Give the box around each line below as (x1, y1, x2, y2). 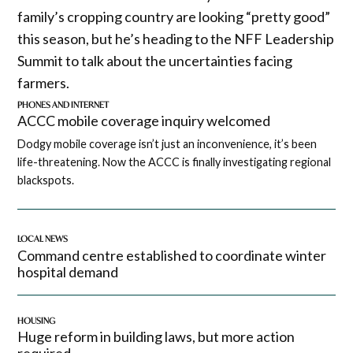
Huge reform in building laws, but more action (17, 328, 295, 346)
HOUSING (17, 314, 56, 326)
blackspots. (17, 173, 75, 188)
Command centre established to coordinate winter (17, 246, 327, 264)
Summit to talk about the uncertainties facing (17, 51, 293, 69)
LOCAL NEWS (17, 233, 69, 245)
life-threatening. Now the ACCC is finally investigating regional (17, 155, 332, 169)
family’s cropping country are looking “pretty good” (17, 7, 331, 25)
